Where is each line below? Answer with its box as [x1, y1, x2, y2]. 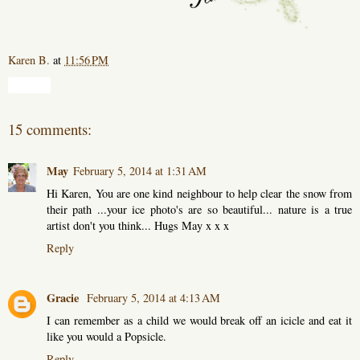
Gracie [47, 288, 82, 306]
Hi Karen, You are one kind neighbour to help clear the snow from [47, 186, 352, 201]
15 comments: [8, 118, 92, 139]
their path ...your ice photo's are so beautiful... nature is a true [47, 202, 352, 217]
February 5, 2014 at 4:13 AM [87, 289, 220, 305]
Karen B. [8, 51, 50, 67]
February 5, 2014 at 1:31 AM [73, 163, 207, 178]
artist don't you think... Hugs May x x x [47, 218, 229, 233]
